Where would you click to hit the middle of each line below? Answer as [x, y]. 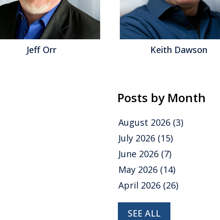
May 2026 [139, 169]
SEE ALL [144, 213]
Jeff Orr [41, 50]
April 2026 [141, 185]
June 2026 [140, 153]
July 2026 [138, 138]
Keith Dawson [179, 50]
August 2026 [146, 122]
